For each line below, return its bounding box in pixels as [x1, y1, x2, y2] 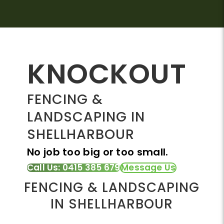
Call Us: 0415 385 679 [26, 161, 120, 173]
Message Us [121, 161, 176, 173]
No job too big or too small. [26, 144, 168, 159]
